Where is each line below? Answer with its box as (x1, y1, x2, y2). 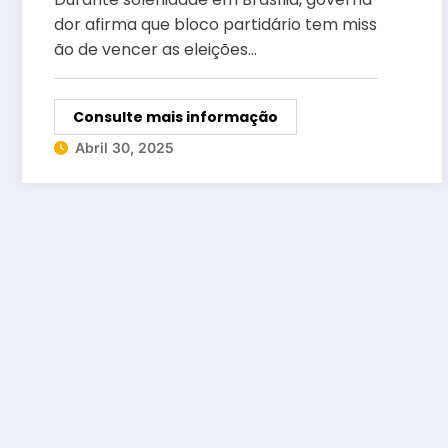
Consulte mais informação (73, 107, 278, 128)
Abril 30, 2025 (75, 139, 174, 157)
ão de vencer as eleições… (54, 38, 257, 62)
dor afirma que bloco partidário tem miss (54, 13, 377, 37)
